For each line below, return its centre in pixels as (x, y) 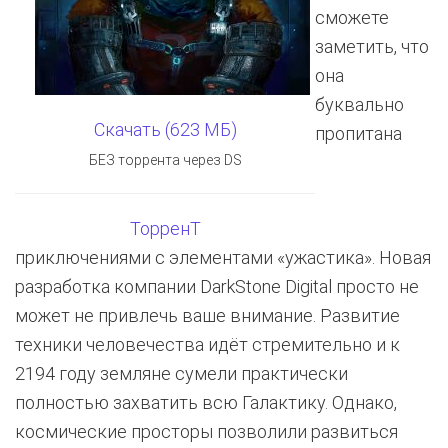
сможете (352, 17)
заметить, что (372, 46)
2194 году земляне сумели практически (181, 373)
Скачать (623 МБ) (165, 129)
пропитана (358, 133)
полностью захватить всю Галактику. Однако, (206, 402)
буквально (359, 104)
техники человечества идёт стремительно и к (207, 344)
